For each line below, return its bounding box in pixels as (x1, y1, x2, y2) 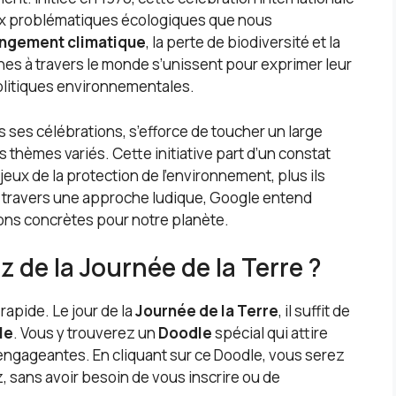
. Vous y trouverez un (13, 323, 158, 344)
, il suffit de (278, 301, 350, 322)
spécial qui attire (212, 323, 328, 344)
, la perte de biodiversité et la (146, 32, 340, 53)
